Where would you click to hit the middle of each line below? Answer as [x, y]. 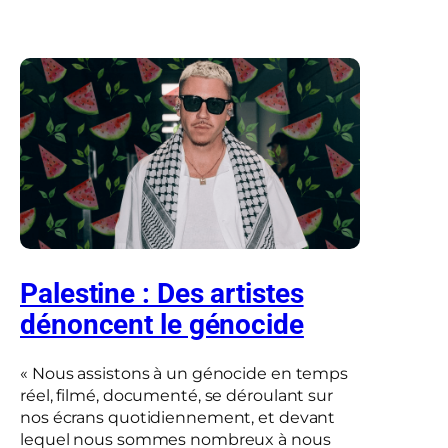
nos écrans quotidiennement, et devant [178, 418]
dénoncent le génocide [162, 325]
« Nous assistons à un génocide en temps [184, 374]
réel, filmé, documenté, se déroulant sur [176, 396]
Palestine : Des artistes [162, 294]
